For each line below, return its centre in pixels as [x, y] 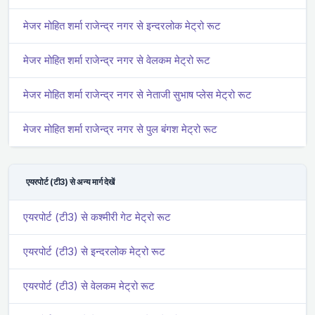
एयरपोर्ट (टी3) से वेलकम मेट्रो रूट [89, 285]
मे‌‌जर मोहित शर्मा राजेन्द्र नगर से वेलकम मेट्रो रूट [117, 60]
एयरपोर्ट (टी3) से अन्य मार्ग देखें [70, 181]
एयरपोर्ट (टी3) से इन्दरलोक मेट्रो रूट [94, 251]
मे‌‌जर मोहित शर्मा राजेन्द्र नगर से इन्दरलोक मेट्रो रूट [122, 25]
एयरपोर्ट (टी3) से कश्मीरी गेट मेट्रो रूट [97, 217]
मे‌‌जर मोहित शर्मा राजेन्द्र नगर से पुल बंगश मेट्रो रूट [120, 129]
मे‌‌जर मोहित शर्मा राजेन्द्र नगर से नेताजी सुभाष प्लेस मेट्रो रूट [137, 94]
